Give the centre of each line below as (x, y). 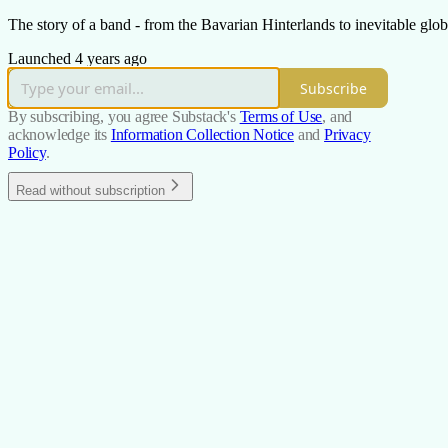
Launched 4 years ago (77, 59)
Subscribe (333, 88)
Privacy (347, 135)
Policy (27, 153)
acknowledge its (58, 135)
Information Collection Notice (202, 135)
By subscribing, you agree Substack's (122, 117)
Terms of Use (281, 117)
